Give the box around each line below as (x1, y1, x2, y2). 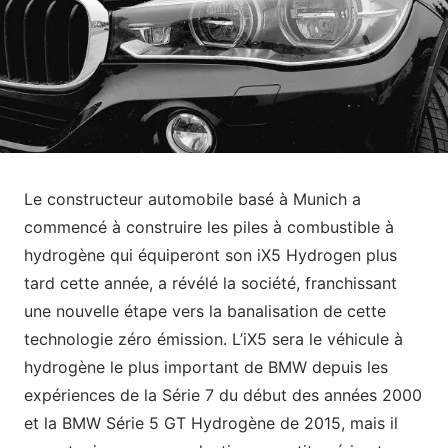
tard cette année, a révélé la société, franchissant (24, 273, 397, 294)
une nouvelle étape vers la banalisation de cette (24, 301, 386, 322)
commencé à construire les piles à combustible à (24, 217, 394, 238)
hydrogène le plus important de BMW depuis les (24, 357, 388, 378)
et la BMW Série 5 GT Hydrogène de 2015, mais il (24, 413, 398, 434)
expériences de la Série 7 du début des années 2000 (24, 385, 422, 406)
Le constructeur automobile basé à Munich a (24, 189, 361, 210)
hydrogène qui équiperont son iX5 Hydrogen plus (24, 245, 397, 266)
